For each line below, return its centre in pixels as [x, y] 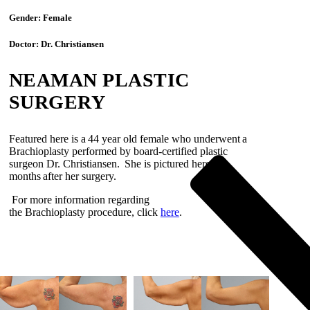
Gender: [26, 17]
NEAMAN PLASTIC [99, 80]
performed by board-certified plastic [149, 151]
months [25, 176]
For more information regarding [80, 199]
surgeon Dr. [36, 163]
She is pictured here [168, 163]
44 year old [112, 138]
